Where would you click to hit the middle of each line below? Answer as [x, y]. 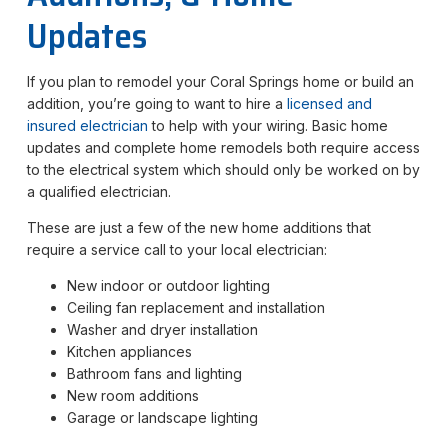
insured [53, 125]
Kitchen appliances [129, 351]
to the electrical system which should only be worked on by [223, 169]
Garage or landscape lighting [162, 417]
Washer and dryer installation [162, 329]
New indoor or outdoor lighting [168, 285]
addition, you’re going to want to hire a [156, 103]
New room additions [132, 395]
